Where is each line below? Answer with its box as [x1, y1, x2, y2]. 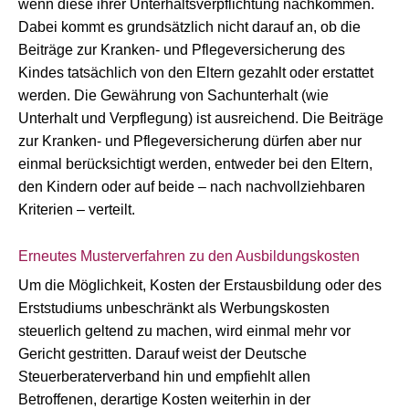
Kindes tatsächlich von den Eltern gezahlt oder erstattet [18, 65, 373, 80]
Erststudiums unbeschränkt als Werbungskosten [18, 300, 330, 316]
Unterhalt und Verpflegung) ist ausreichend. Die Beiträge [18, 110, 383, 126]
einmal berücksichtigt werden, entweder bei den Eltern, [18, 156, 372, 172]
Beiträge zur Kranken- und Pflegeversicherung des [18, 42, 345, 58]
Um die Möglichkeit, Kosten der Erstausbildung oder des [18, 278, 382, 293]
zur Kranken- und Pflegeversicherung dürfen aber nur [18, 133, 362, 149]
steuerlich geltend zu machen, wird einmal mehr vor [18, 323, 351, 339]
